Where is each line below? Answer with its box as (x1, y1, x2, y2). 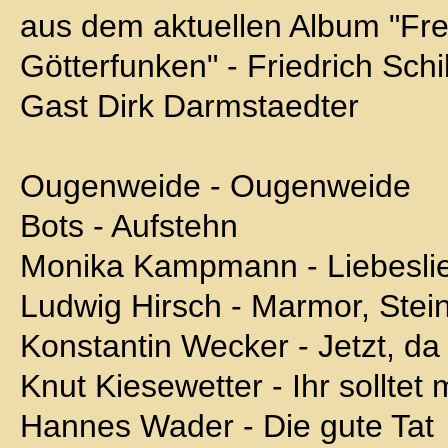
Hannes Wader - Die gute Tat (20, 408, 434, 444)
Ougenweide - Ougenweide (20, 168, 411, 204)
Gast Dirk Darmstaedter (20, 88, 359, 124)
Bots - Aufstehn (20, 208, 238, 244)
